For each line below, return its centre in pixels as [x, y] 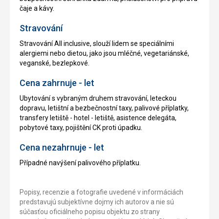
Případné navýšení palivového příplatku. [80, 163]
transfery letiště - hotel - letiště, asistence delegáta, [98, 118]
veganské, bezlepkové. [55, 63]
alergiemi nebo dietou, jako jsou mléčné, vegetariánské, [104, 53]
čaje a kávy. [37, 8]
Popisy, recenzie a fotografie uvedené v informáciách [101, 192]
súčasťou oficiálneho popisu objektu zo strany [90, 211]
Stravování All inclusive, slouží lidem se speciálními [97, 43]
